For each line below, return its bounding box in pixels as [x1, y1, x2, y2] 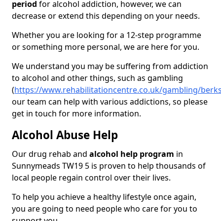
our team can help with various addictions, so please [12, 96, 208, 108]
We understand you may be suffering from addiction [12, 61, 208, 72]
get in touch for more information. [12, 108, 141, 119]
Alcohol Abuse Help [12, 127, 118, 143]
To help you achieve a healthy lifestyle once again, [12, 191, 196, 203]
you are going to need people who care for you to [12, 203, 197, 215]
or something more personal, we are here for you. [12, 41, 199, 53]
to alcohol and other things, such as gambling [12, 73, 183, 84]
